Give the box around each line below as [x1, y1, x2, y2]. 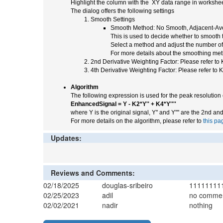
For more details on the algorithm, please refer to [71, 117, 203, 125]
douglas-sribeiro [102, 180, 153, 191]
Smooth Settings [91, 16, 135, 23]
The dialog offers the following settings [71, 7, 174, 15]
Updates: [51, 133, 82, 143]
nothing [189, 200, 213, 211]
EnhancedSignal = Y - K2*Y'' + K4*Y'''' [71, 101, 176, 108]
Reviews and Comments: [51, 168, 135, 178]
